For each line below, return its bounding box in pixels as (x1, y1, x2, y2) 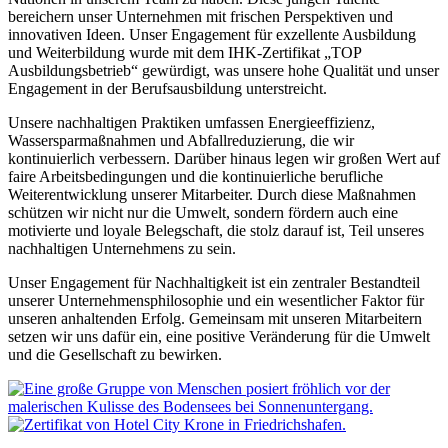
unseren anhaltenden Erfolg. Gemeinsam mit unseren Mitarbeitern (8, 310, 422, 328)
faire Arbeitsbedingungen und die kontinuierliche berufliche (8, 168, 383, 186)
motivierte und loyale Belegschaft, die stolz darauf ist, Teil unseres (8, 222, 424, 240)
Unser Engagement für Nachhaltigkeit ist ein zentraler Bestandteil (8, 274, 420, 292)
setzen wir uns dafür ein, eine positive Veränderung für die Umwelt (8, 328, 430, 346)
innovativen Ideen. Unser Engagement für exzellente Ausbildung (8, 26, 416, 44)
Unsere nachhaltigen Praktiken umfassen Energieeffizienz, (8, 114, 375, 132)
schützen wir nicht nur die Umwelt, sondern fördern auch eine (8, 204, 398, 222)
